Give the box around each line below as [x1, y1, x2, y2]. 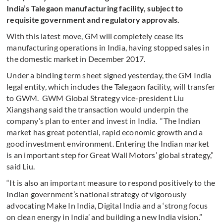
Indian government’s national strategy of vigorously [6, 189, 187, 199]
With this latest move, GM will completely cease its [6, 31, 184, 41]
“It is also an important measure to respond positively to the [6, 178, 216, 187]
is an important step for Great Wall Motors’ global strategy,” [6, 150, 214, 160]
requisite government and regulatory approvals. [6, 15, 181, 24]
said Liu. [6, 162, 35, 171]
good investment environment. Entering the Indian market [6, 139, 210, 148]
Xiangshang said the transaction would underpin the [6, 105, 189, 114]
